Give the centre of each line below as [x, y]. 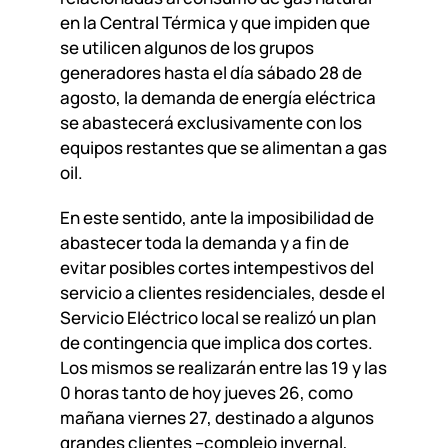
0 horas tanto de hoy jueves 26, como [206, 392]
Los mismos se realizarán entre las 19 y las [223, 367]
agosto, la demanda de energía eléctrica [217, 97]
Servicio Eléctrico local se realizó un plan [217, 317]
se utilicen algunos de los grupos [186, 47]
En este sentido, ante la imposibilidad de [216, 217]
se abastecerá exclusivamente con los [210, 122]
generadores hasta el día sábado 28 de [210, 72]
